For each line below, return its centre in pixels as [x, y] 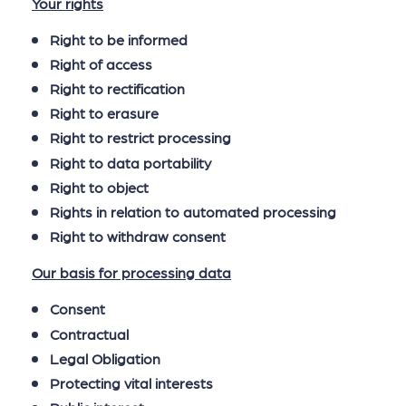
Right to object [99, 187]
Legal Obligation [105, 358]
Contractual [89, 333]
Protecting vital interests [131, 383]
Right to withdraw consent [138, 237]
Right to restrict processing [140, 138]
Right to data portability [130, 162]
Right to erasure [104, 113]
